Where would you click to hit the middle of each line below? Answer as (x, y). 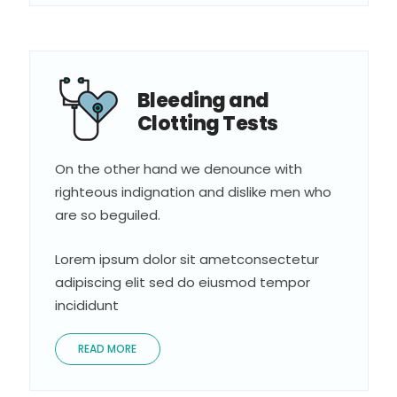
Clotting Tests (207, 123)
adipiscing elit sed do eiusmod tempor (182, 282)
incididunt (86, 305)
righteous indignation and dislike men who (193, 191)
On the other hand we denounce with (178, 168)
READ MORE (107, 348)
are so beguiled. (107, 214)
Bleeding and (203, 100)
